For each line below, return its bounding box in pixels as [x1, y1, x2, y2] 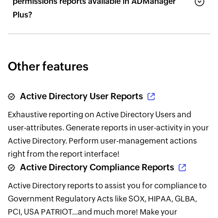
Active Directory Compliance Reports [19, 162, 174, 173]
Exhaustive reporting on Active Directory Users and [7, 110, 191, 120]
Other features [7, 60, 89, 73]
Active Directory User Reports [19, 91, 143, 102]
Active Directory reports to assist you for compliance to [7, 181, 207, 191]
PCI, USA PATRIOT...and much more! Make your [7, 207, 177, 217]
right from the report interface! [7, 149, 120, 159]
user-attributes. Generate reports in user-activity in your [7, 123, 209, 133]
